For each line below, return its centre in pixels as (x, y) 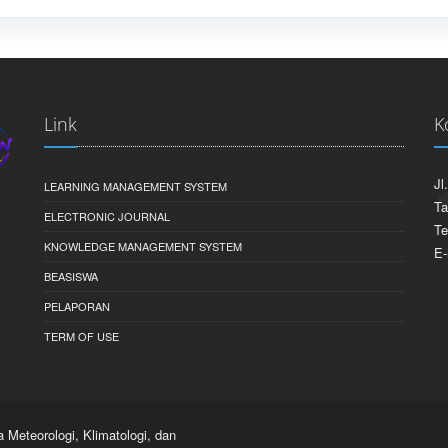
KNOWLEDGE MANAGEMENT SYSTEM (143, 246)
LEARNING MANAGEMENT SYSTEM (135, 186)
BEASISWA (71, 276)
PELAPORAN (77, 306)
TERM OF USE (81, 336)
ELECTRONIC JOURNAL (107, 216)
